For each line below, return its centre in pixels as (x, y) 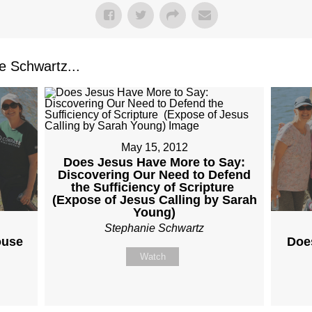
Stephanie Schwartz (155, 228)
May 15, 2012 (154, 148)
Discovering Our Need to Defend (155, 175)
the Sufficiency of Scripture (155, 188)
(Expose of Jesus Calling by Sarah (154, 200)
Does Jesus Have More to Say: (155, 163)
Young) (155, 213)
